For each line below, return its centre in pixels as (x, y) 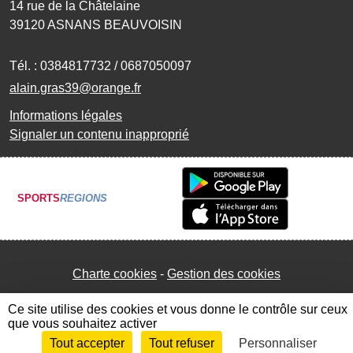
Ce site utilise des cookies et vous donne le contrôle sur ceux (178, 309)
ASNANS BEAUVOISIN (115, 24)
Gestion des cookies (224, 273)
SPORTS (39, 199)
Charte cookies (115, 273)
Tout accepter (87, 343)
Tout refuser (181, 343)
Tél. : (25, 65)
